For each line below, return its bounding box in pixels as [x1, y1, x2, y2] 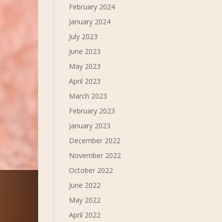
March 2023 [69, 91, 108, 101]
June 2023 [69, 47, 101, 56]
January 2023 [69, 121, 111, 130]
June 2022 [69, 180, 101, 190]
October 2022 [69, 166, 113, 175]
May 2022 [69, 195, 101, 205]
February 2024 [69, 2, 115, 11]
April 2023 [69, 76, 101, 86]
